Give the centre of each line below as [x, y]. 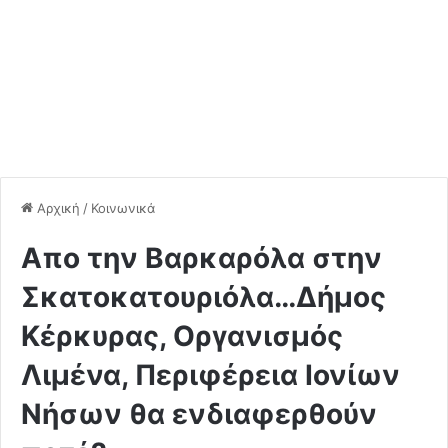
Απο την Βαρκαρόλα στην [201, 257]
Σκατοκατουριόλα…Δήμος [203, 296]
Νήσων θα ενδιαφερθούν [199, 413]
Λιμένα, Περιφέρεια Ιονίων [210, 374]
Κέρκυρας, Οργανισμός [182, 335]
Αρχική [56, 207]
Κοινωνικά [123, 207]
